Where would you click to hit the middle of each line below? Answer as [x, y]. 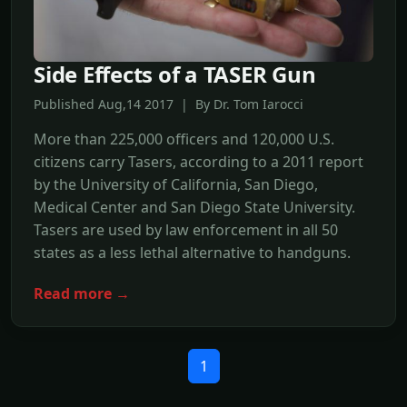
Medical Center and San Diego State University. [194, 208]
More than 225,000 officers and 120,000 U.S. [184, 139]
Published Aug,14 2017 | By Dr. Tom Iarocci [169, 104]
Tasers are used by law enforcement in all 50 [186, 230]
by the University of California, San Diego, [176, 185]
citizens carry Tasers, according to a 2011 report [199, 162]
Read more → [82, 293]
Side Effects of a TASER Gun [175, 74]
